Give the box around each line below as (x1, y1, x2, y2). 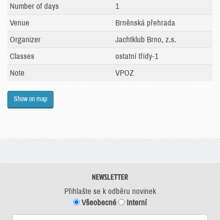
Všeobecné (80, 198, 116, 207)
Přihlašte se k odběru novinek (64, 187, 156, 195)
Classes (10, 52, 34, 60)
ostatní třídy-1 (115, 52, 159, 60)
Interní (125, 198, 147, 207)
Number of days (10, 2, 59, 10)
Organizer (10, 35, 41, 44)
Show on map (14, 95, 47, 103)
